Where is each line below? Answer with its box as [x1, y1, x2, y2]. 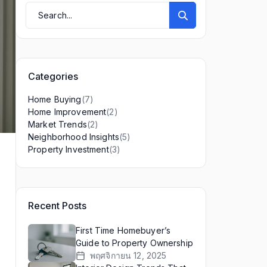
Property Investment [28, 144, 109, 154]
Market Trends [28, 119, 87, 129]
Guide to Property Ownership [76, 238, 193, 248]
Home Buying [28, 94, 82, 104]
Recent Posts [28, 200, 86, 212]
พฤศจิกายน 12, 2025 [90, 250, 167, 260]
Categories [28, 70, 78, 82]
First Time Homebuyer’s [76, 225, 171, 235]
